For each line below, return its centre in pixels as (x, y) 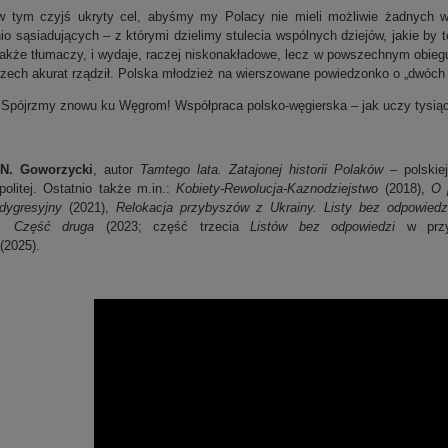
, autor (113, 169)
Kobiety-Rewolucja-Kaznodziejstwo (280, 188)
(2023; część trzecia (172, 226)
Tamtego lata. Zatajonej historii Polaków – (268, 169)
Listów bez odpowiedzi (322, 226)
